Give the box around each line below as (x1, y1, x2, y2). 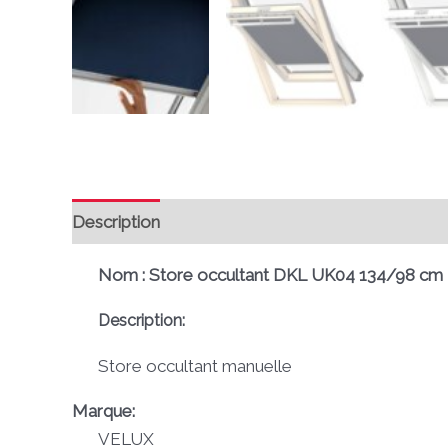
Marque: (72, 401, 135, 422)
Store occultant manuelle (97, 356, 292, 377)
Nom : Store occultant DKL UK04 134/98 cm (97, 265, 443, 286)
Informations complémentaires (177, 211, 414, 232)
